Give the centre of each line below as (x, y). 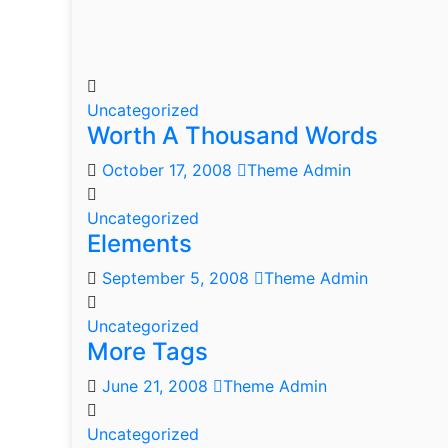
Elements (139, 243)
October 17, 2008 (169, 170)
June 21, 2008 (157, 386)
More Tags (147, 351)
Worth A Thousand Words (232, 135)
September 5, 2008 (178, 278)
